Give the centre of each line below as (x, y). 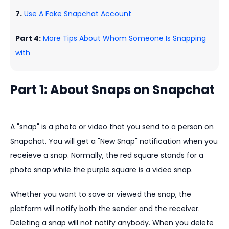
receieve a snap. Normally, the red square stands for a (107, 156)
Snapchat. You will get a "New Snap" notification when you (114, 141)
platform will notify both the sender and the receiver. (105, 209)
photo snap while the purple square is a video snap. (101, 170)
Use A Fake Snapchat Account (77, 14)
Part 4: (28, 39)
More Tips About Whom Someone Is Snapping (123, 39)
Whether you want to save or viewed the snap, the (101, 194)
